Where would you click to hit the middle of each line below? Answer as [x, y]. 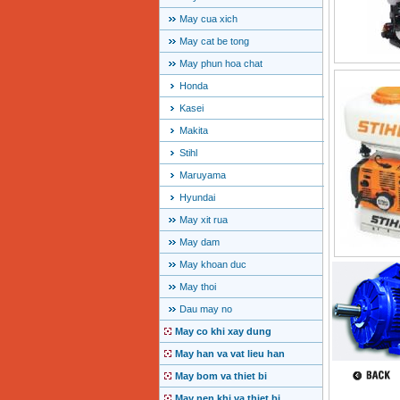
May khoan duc [212, 265]
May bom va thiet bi [221, 376]
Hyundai [197, 198]
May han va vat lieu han [229, 354]
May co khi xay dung [223, 332]
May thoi [197, 287]
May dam [199, 242]
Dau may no [205, 309]
